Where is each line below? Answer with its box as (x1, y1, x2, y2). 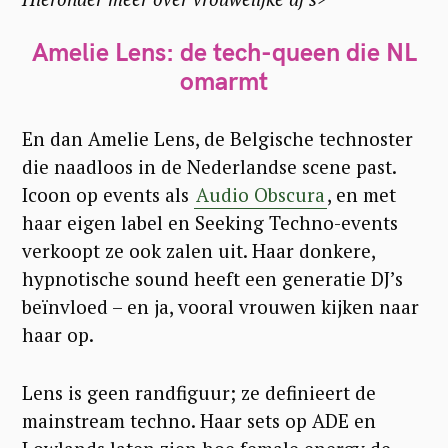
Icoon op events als (22, 182, 194, 208)
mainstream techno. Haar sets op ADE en (22, 408, 376, 434)
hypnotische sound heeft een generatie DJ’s (22, 266, 403, 292)
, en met (327, 182, 396, 208)
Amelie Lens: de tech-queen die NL (31, 36, 417, 68)
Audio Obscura (196, 182, 325, 208)
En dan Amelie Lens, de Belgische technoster (22, 126, 413, 152)
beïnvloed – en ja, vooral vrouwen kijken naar (22, 294, 419, 320)
